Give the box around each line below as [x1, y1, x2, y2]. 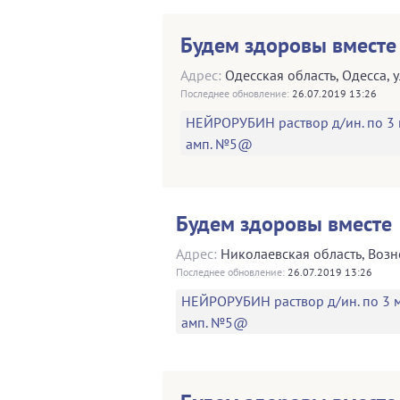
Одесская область [225, 65, 336, 84]
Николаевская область [221, 244, 362, 262]
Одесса [342, 65, 387, 84]
